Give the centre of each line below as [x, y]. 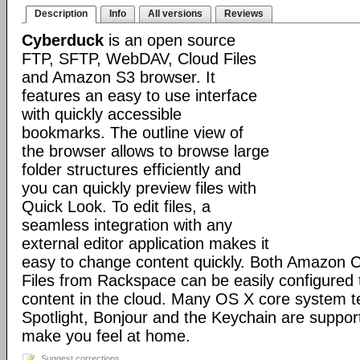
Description [61, 14]
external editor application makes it [145, 243]
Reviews [244, 14]
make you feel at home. [106, 336]
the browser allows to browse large [145, 151]
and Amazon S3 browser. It [119, 77]
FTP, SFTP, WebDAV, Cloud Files [139, 59]
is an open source [170, 40]
